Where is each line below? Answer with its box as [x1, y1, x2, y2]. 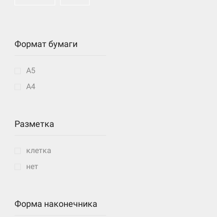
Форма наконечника [15, 199, 97, 209]
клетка [26, 145, 51, 155]
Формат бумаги [15, 39, 77, 49]
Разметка [15, 119, 54, 129]
